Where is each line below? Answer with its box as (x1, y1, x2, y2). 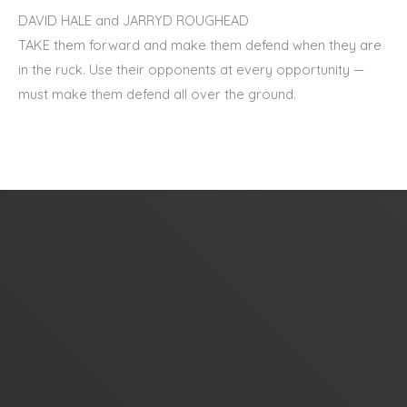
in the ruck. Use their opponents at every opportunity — (18, 60, 364, 78)
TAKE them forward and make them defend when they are (18, 35, 382, 54)
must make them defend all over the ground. (18, 84, 296, 103)
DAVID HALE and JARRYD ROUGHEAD (18, 11, 249, 29)
